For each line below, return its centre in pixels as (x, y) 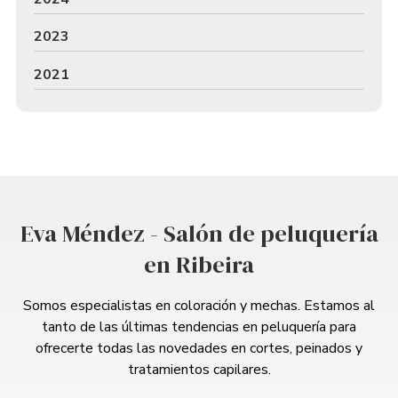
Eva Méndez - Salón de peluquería (199, 234)
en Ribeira (199, 265)
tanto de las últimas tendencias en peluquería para (199, 327)
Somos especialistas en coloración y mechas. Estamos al (199, 306)
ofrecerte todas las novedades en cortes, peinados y (199, 349)
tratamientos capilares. (199, 370)
